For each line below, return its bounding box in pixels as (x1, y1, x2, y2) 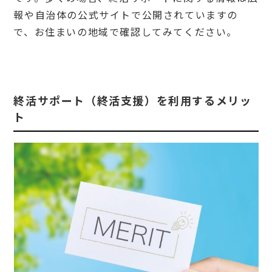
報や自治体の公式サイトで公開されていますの (13, 7, 238, 22)
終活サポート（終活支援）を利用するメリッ (13, 92, 252, 108)
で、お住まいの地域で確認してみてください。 (13, 24, 237, 39)
